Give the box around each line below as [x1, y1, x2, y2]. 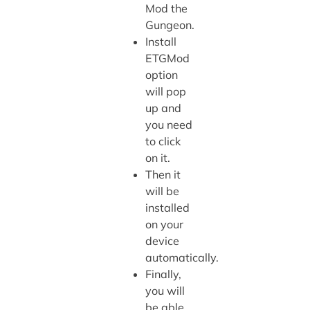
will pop [145, 84, 186, 99]
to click [145, 134, 181, 149]
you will [145, 284, 185, 298]
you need [145, 118, 192, 132]
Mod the [145, 1, 188, 16]
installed [145, 201, 190, 215]
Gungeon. [145, 18, 194, 33]
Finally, [145, 267, 181, 282]
